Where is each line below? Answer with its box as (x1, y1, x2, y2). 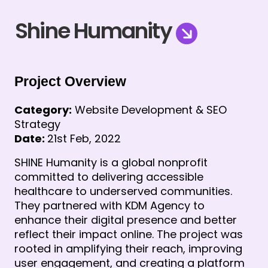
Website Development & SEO (72, 102, 227, 117)
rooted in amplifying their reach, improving (14, 241, 242, 256)
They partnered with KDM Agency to (14, 198, 205, 213)
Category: (14, 102, 72, 117)
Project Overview (14, 74, 126, 89)
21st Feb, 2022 (47, 131, 121, 146)
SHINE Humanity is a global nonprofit (14, 155, 208, 170)
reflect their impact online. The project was (14, 227, 243, 242)
